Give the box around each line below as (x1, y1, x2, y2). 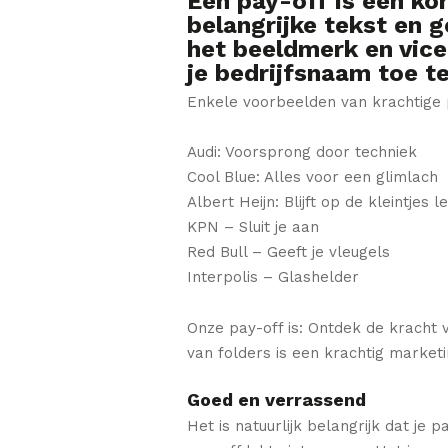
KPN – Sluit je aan (187, 218, 319, 237)
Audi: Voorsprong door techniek (187, 143, 417, 162)
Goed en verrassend (187, 388, 366, 410)
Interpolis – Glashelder (187, 268, 359, 287)
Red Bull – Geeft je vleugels (187, 243, 390, 262)
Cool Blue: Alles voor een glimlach (187, 168, 438, 187)
